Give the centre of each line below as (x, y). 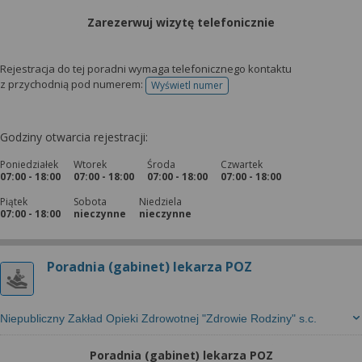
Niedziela (160, 202)
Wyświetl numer (187, 85)
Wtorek (90, 164)
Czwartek (242, 164)
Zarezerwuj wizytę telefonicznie (181, 22)
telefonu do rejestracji (236, 90)
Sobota (90, 202)
